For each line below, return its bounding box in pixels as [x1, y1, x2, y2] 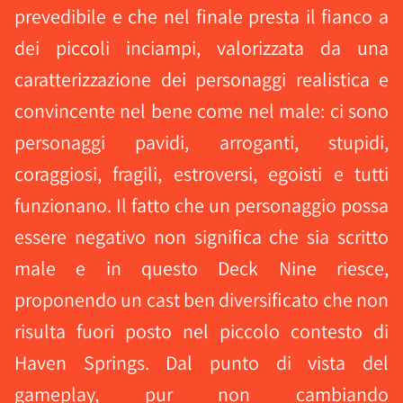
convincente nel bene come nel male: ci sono [14, 98, 389, 123]
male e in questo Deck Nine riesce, [14, 255, 389, 281]
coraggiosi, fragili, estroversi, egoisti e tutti [14, 161, 389, 186]
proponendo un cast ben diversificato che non [14, 287, 389, 312]
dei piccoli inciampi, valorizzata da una [14, 35, 389, 60]
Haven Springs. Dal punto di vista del [14, 350, 389, 375]
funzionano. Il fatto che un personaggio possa [14, 193, 389, 218]
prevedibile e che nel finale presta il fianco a [14, 4, 389, 29]
